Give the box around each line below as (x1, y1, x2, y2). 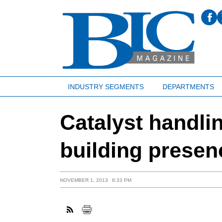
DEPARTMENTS (162, 82, 214, 91)
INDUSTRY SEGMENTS (67, 82, 144, 91)
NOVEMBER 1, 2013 (60, 177, 109, 183)
